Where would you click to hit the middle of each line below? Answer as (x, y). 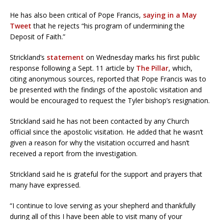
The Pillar (152, 68)
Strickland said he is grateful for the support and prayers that (106, 174)
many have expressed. (45, 185)
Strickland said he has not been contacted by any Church (99, 121)
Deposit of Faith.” (38, 37)
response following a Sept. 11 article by (73, 68)
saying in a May (170, 15)
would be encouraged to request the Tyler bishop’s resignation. (110, 101)
